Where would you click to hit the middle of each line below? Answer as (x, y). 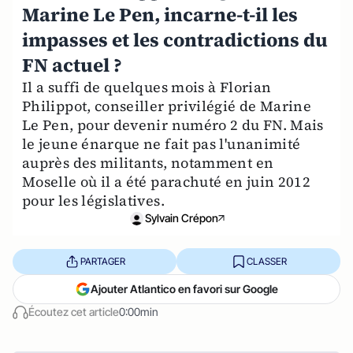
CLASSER (266, 261)
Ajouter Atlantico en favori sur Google (184, 289)
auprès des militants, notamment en (148, 163)
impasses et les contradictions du (175, 40)
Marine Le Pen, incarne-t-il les (160, 15)
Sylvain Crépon (181, 218)
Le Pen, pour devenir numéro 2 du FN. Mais (173, 125)
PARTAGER (102, 261)
